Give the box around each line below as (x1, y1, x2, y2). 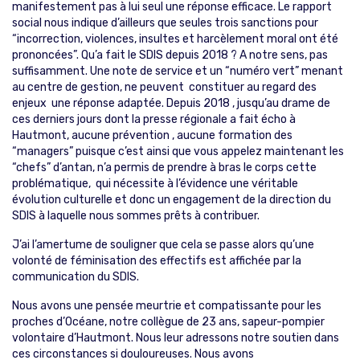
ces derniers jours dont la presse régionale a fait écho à (12, 112, 296, 126)
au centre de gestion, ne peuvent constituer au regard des (12, 80, 317, 94)
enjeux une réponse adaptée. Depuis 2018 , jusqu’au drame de (12, 96, 330, 110)
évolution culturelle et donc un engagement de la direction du (12, 192, 331, 207)
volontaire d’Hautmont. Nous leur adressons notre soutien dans (12, 330, 339, 345)
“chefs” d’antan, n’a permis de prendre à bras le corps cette (12, 160, 317, 174)
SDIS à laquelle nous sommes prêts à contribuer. (12, 208, 260, 223)
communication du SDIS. (12, 269, 139, 284)
